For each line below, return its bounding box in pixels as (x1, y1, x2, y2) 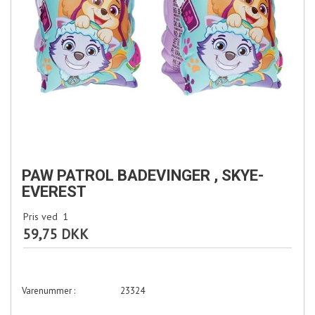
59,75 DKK (23, 225, 89, 244)
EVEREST (22, 183, 86, 201)
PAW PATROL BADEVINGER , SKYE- (22, 167, 264, 185)
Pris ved (23, 210, 58, 224)
